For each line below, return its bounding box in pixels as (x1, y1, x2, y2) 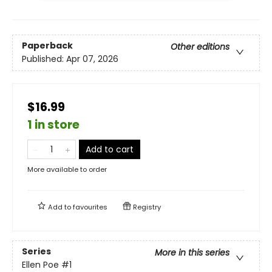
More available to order (27, 164, 107, 174)
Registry (131, 202, 161, 212)
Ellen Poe (22, 258, 59, 271)
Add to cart (86, 143, 134, 155)
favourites (73, 202, 107, 212)
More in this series (155, 246, 229, 259)
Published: (22, 52, 66, 65)
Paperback (22, 39, 73, 52)
